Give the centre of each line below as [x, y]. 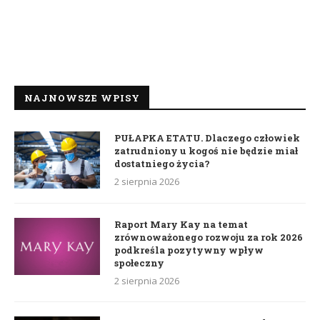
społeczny [139, 263]
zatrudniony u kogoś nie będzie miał [206, 151]
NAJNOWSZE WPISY [82, 98]
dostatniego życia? [162, 164]
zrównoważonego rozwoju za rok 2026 [209, 237]
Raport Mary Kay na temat [181, 225]
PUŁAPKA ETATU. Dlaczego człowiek [207, 138]
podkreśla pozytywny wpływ [189, 250]
